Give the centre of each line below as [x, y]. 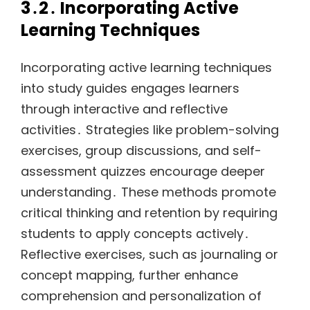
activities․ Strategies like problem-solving [150, 130]
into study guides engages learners [130, 89]
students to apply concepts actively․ [135, 234]
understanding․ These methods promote [148, 192]
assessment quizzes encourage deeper [143, 172]
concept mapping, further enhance [129, 275]
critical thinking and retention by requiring [149, 213]
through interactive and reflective [124, 109]
